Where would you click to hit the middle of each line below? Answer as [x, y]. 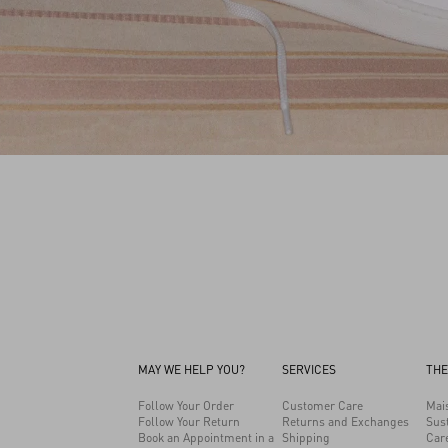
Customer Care [322, 405]
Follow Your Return [189, 421]
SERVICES [309, 369]
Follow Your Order [186, 405]
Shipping [306, 437]
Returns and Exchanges [345, 421]
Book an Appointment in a [206, 437]
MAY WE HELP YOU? [191, 369]
